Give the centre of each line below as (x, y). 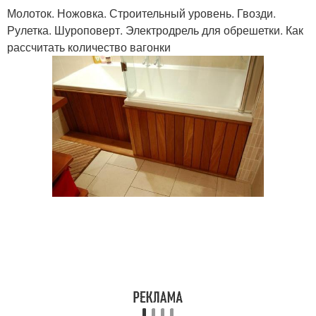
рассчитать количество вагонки (89, 47)
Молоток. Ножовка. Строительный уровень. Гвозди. (141, 13)
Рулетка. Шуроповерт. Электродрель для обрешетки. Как (155, 30)
